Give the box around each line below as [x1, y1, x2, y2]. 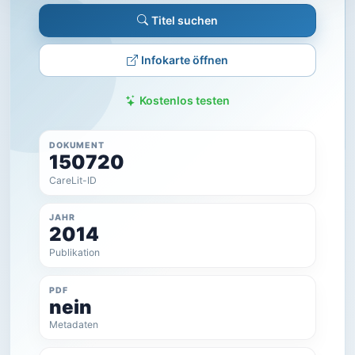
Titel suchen [151, 13, 218, 27]
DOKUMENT [49, 140, 105, 151]
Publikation [49, 246, 101, 259]
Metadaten [49, 319, 99, 331]
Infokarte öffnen [141, 53, 228, 67]
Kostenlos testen [139, 94, 230, 108]
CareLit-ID [49, 174, 97, 186]
